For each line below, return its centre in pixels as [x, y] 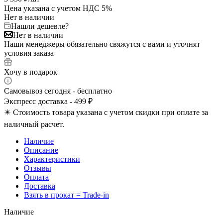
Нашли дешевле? [40, 26]
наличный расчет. [34, 124]
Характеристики [52, 159]
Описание [41, 150]
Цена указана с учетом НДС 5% [58, 8]
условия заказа [29, 53]
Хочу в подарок [31, 72]
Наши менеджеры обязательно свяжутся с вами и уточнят [102, 44]
